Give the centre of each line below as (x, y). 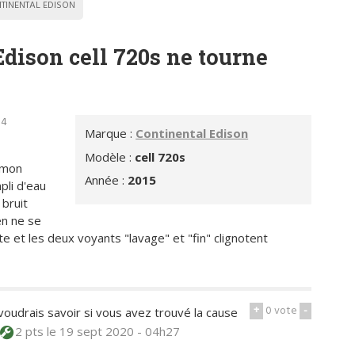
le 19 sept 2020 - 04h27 (113, 332)
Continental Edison (192, 134)
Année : (107, 180)
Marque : (111, 134)
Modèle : (110, 157)
